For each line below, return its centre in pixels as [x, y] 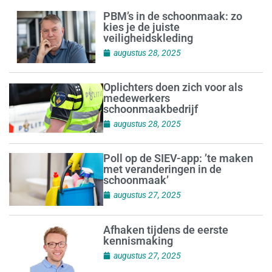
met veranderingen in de [162, 169]
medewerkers [136, 98]
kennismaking [138, 240]
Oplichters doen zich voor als [173, 87]
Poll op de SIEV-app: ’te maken [178, 158]
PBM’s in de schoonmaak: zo [172, 16]
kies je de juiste [141, 27]
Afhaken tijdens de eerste [165, 229]
